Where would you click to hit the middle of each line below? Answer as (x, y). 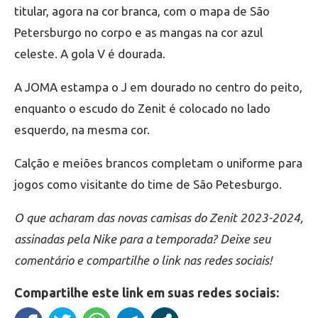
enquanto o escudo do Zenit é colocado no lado (142, 108)
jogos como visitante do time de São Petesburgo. (148, 184)
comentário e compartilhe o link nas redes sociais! (143, 260)
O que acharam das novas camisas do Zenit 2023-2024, (159, 217)
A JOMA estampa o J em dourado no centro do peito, (158, 87)
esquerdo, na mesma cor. (82, 129)
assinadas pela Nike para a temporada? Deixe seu (142, 238)
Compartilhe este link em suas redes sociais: (147, 292)
